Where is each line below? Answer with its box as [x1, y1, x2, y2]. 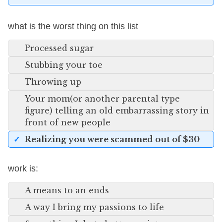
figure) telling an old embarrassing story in [25, 106, 209, 115]
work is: [8, 164, 38, 173]
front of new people [25, 117, 111, 127]
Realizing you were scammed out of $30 [25, 134, 200, 144]
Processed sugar [25, 43, 94, 53]
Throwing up [25, 77, 81, 87]
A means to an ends [25, 185, 109, 195]
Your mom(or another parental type [25, 94, 180, 104]
